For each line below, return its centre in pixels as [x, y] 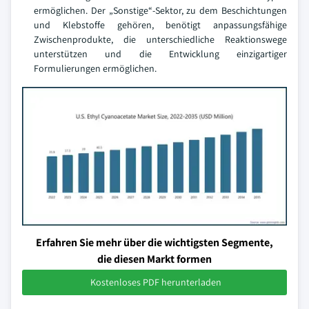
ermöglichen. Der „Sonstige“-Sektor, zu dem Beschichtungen [160, 11]
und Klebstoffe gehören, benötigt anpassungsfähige [160, 25]
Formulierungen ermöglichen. [95, 69]
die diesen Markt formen [154, 259]
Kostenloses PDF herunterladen [156, 282]
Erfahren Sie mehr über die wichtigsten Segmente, [154, 242]
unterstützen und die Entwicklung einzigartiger [160, 54]
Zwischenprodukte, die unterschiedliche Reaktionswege [160, 40]
